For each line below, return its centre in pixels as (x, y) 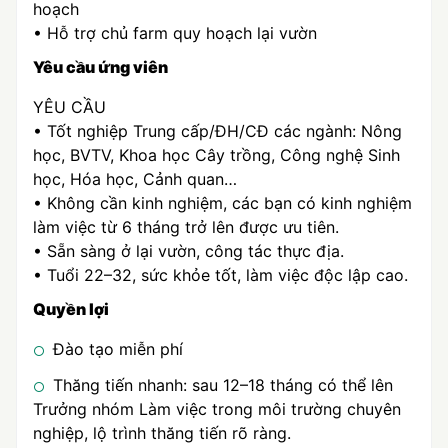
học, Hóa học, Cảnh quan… (135, 179)
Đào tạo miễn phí (118, 349)
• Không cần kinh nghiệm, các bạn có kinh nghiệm (222, 203)
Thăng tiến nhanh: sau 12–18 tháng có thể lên (223, 385)
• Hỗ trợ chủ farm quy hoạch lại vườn (175, 33)
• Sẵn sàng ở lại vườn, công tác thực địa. (188, 251)
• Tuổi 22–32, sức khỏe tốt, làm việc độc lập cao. (220, 275)
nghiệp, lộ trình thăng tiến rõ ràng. (162, 433)
